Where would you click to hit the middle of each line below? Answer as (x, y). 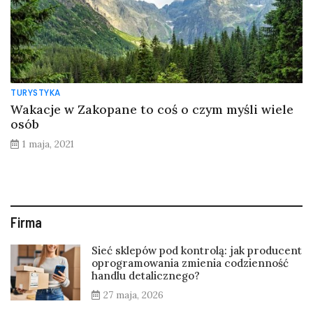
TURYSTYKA (36, 92)
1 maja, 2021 (48, 144)
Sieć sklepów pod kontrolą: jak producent (197, 250)
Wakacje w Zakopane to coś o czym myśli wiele (152, 109)
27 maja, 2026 (133, 294)
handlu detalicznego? (146, 275)
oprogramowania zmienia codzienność (190, 263)
